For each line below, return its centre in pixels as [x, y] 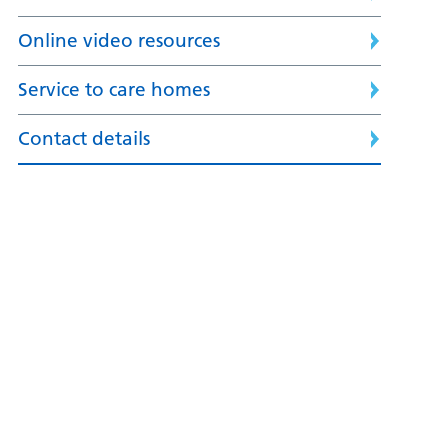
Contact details [83, 139]
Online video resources [118, 41]
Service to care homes [113, 90]
